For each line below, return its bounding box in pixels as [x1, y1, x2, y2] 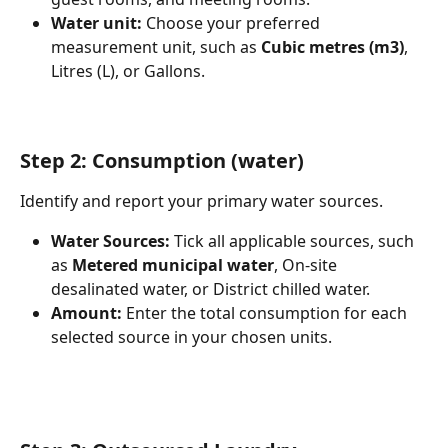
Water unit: [51, 12, 142, 35]
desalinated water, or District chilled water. [51, 278, 370, 301]
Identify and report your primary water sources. [20, 189, 383, 212]
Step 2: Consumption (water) [20, 146, 304, 174]
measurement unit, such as [51, 36, 261, 59]
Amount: [51, 302, 122, 325]
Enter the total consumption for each [122, 302, 411, 325]
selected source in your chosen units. [51, 326, 332, 349]
